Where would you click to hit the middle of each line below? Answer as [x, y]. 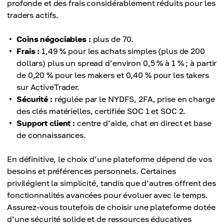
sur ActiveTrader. [48, 87]
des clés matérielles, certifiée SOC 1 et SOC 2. [101, 111]
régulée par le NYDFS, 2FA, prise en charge [133, 99]
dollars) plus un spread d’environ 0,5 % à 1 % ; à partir [117, 63]
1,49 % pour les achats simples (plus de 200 [122, 51]
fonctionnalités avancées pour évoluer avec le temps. [107, 195]
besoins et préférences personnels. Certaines [91, 171]
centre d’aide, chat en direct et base [143, 123]
